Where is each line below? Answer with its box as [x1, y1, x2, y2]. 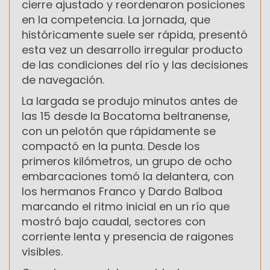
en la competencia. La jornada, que [22, 11, 210, 27]
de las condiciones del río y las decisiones [22, 57, 248, 72]
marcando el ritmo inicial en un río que [22, 198, 230, 214]
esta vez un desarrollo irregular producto [22, 42, 243, 57]
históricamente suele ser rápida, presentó [22, 27, 248, 42]
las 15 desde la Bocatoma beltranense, [22, 108, 230, 124]
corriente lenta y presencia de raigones [22, 228, 234, 244]
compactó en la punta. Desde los [22, 138, 200, 154]
